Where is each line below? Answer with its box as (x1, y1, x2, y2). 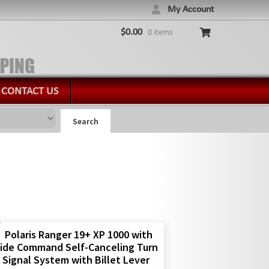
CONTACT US (1, 86, 59, 97)
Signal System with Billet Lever (2, 253, 150, 267)
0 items (148, 28, 173, 37)
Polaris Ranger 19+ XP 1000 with (4, 228, 153, 242)
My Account (168, 5, 214, 14)
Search (72, 115, 98, 127)
